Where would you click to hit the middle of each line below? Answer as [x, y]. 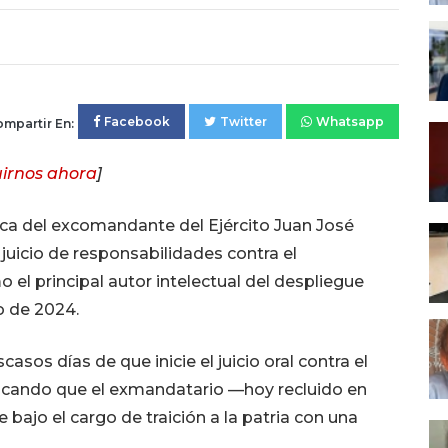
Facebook [137, 122]
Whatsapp [350, 122]
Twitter [243, 122]
